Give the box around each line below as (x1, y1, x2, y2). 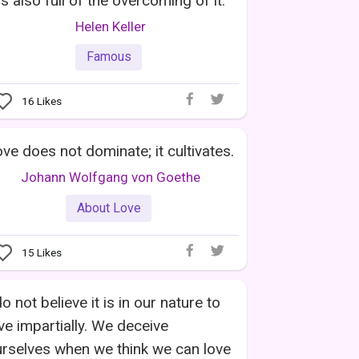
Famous (86, 49, 131, 65)
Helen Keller (75, 18, 146, 34)
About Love (76, 200, 141, 216)
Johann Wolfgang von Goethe (21, 169, 200, 186)
